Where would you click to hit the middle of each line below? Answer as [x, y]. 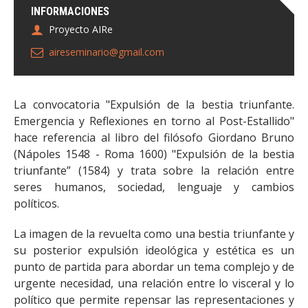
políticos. [38, 203]
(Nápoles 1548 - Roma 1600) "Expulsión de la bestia [154, 154]
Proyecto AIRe [81, 29]
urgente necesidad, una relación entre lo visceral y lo [154, 283]
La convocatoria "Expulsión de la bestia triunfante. [154, 104]
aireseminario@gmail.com [107, 52]
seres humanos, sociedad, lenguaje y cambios [154, 187]
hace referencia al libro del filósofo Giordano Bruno [154, 137]
